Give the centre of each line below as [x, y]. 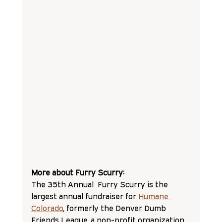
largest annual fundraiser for [84, 196]
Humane [154, 196]
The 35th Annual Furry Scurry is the [100, 184]
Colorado [47, 208]
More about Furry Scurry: [78, 172]
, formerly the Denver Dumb [115, 208]
